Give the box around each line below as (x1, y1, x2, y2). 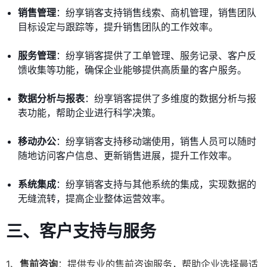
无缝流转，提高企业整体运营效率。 (18, 193, 170, 205)
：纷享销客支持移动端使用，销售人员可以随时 (56, 135, 256, 148)
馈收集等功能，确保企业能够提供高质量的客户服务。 (18, 64, 247, 76)
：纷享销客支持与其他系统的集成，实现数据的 (56, 178, 256, 191)
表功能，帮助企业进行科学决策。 (18, 107, 161, 119)
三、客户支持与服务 (6, 221, 156, 242)
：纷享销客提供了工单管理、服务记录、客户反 (56, 49, 256, 62)
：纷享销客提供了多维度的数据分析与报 (85, 92, 256, 105)
